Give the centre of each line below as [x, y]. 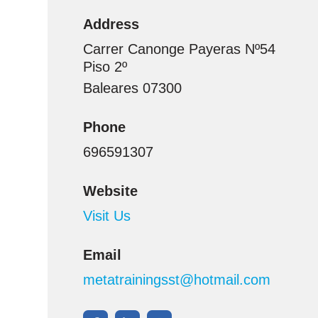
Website [111, 191]
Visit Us [107, 216]
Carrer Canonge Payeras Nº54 [180, 49]
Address [111, 24]
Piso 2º [105, 67]
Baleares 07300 [133, 88]
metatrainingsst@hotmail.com [177, 280]
